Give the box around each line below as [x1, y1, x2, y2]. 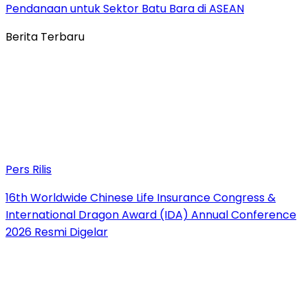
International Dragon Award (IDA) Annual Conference [5, 206, 296, 223]
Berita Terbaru [5, 28, 85, 45]
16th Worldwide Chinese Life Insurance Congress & [5, 189, 276, 206]
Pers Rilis [5, 161, 52, 177]
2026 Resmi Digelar [5, 223, 108, 240]
